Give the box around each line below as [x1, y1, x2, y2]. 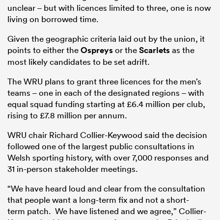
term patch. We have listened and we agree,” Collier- [7, 206, 206, 217]
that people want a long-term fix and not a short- [7, 194, 189, 205]
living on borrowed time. [7, 14, 99, 25]
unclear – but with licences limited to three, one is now [7, 2, 211, 13]
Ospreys [81, 45, 113, 56]
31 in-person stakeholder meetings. [7, 164, 138, 174]
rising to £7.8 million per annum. [7, 110, 127, 121]
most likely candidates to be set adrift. [7, 56, 150, 67]
